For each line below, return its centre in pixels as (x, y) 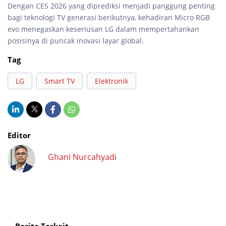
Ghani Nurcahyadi (82, 157)
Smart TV (60, 81)
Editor (19, 135)
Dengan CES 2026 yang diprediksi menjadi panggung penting (111, 6)
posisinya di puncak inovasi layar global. (76, 41)
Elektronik (111, 81)
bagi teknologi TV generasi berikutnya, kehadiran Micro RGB (109, 18)
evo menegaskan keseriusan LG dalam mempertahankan (103, 29)
